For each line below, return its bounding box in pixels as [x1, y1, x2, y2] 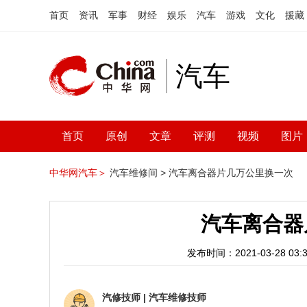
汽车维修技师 [149, 292, 206, 303]
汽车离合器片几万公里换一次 [169, 167, 293, 178]
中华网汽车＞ [49, 167, 107, 178]
